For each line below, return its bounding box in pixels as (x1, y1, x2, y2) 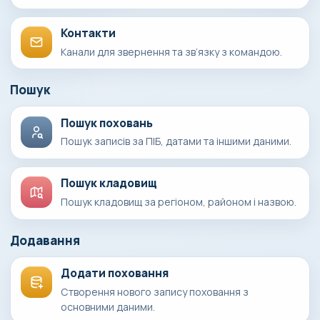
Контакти (61, 25, 116, 41)
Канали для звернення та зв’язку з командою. (61, 44, 283, 59)
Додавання (10, 231, 80, 249)
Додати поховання (61, 265, 169, 281)
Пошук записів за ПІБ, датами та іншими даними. (61, 134, 292, 149)
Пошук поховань (61, 114, 154, 131)
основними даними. (61, 299, 156, 314)
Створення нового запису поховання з (61, 284, 249, 299)
